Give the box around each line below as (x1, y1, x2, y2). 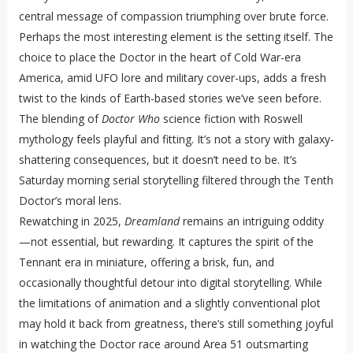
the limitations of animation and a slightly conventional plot (18, 295, 321, 311)
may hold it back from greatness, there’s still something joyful (18, 316, 333, 332)
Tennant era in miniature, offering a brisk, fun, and (18, 255, 274, 270)
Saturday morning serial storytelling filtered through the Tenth (18, 173, 333, 188)
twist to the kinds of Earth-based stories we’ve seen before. (18, 91, 321, 106)
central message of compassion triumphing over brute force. (18, 9, 329, 24)
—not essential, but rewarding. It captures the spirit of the (18, 234, 314, 250)
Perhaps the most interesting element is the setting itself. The (18, 29, 333, 45)
